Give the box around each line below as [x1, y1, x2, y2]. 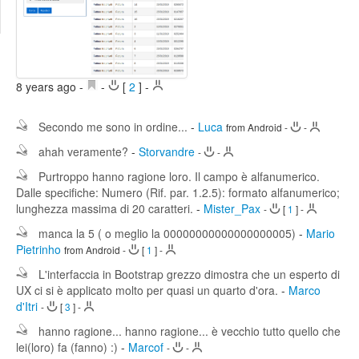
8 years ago [16, 78, 79, 95]
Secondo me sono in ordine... [38, 118, 188, 135]
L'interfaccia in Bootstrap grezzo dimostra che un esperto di [38, 265, 340, 282]
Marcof [128, 338, 163, 355]
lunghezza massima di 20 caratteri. [16, 200, 193, 216]
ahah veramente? [38, 143, 128, 159]
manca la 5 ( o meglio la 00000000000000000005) [38, 224, 296, 241]
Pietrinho [16, 240, 61, 257]
